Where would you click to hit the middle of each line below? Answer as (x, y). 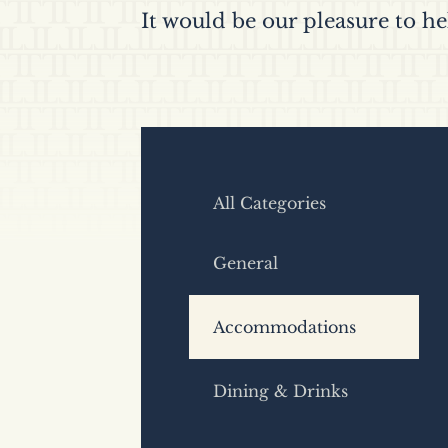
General (245, 263)
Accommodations (284, 327)
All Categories (269, 203)
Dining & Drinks (280, 391)
